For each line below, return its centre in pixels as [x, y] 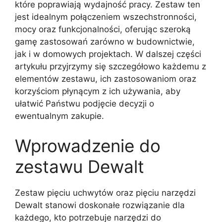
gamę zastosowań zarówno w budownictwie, [105, 42]
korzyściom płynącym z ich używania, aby [98, 91]
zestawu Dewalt [80, 166]
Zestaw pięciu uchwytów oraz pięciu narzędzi [105, 193]
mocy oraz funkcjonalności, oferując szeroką [103, 29]
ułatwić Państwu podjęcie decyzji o [84, 104]
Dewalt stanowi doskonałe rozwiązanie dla [100, 205]
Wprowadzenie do [88, 145]
